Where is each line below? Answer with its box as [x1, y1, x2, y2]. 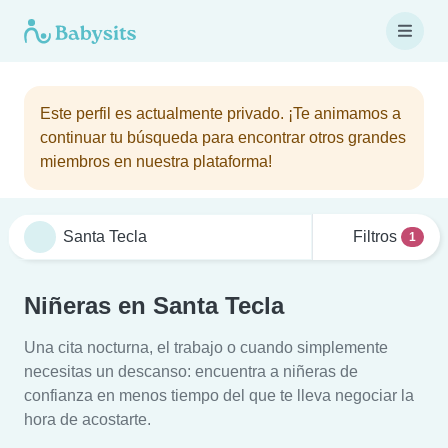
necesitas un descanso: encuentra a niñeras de [24, 363, 358, 380]
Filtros [349, 228, 402, 245]
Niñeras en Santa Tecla [24, 292, 284, 319]
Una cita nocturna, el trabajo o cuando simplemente [24, 339, 388, 356]
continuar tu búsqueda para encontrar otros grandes [40, 129, 406, 146]
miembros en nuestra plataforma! [40, 153, 272, 170]
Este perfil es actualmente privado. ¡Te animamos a [40, 105, 401, 122]
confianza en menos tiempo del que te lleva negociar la [24, 387, 414, 404]
